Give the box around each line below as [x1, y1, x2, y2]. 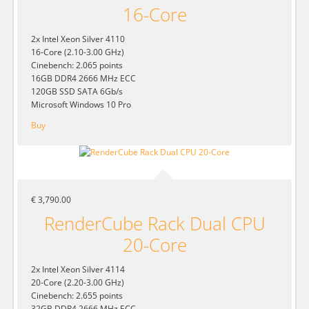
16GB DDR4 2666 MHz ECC [31, 72, 136, 85]
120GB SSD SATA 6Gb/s [31, 86, 123, 98]
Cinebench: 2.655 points [31, 289, 123, 301]
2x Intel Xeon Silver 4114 [31, 263, 125, 275]
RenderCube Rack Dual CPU [43, 210, 266, 236]
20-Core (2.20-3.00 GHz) [31, 276, 124, 288]
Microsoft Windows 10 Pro [31, 99, 131, 111]
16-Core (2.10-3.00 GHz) [31, 46, 124, 59]
